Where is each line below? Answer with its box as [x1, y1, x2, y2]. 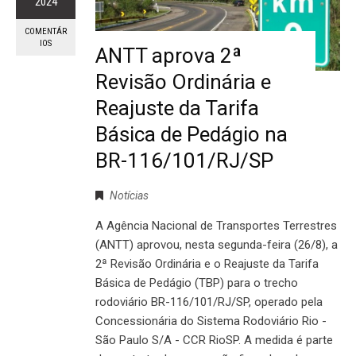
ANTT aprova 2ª [95, 44, 242, 68]
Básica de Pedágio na [95, 122, 288, 147]
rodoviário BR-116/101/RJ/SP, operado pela [95, 295, 323, 310]
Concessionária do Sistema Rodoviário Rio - [95, 314, 327, 329]
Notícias [110, 189, 149, 203]
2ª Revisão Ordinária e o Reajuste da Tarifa [95, 257, 319, 272]
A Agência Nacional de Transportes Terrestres [95, 219, 337, 234]
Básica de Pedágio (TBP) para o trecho [95, 276, 298, 291]
